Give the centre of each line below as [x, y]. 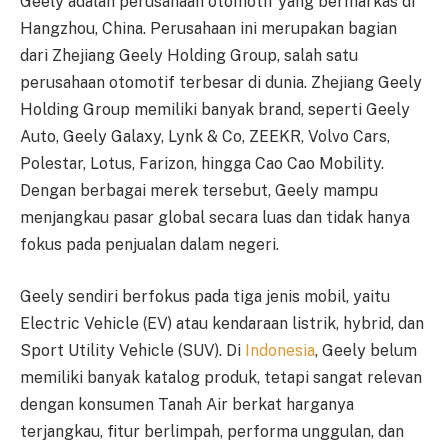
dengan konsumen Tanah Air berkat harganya [187, 404]
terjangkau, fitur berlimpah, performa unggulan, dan [212, 431]
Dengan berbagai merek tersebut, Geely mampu [199, 190]
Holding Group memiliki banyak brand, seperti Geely [215, 109]
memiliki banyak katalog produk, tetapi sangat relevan [221, 377]
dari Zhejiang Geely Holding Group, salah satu [189, 55]
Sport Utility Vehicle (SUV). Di [132, 350]
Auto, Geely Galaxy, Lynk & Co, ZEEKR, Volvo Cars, [205, 136]
